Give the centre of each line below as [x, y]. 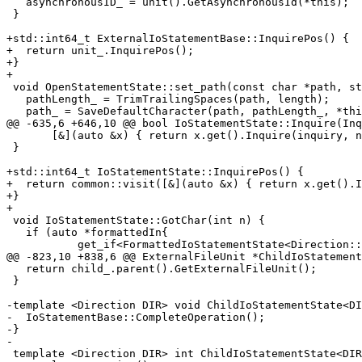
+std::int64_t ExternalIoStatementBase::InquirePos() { [178, 39]
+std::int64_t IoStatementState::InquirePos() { [155, 172]
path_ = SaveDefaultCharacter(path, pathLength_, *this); [16, 112]
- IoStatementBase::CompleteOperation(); [136, 318]
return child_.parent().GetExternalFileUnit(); [16, 269]
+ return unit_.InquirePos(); [100, 51]
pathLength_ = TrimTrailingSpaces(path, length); [16, 99]
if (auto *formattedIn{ [16, 233]
